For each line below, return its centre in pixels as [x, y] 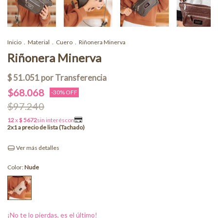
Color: [16, 167]
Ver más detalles [37, 148]
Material [39, 42]
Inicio [14, 42]
